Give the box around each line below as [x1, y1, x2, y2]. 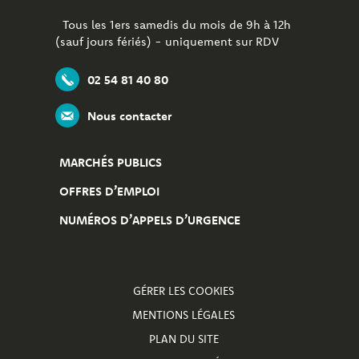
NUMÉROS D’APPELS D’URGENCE [59, 212, 240, 228]
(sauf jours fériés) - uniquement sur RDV [55, 34, 279, 49]
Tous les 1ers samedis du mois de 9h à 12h [55, 17, 291, 32]
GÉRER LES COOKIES [133, 284, 234, 298]
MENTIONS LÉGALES [132, 308, 235, 322]
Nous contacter [87, 107, 171, 123]
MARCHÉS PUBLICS [59, 155, 162, 170]
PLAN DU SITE [148, 332, 219, 346]
